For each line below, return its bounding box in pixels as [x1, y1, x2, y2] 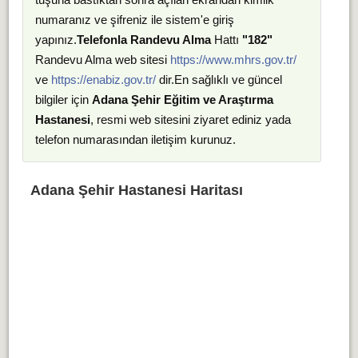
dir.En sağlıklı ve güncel [155, 73, 282, 86]
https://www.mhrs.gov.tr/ [169, 53, 296, 66]
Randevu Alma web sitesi [34, 53, 170, 66]
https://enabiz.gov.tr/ [50, 73, 156, 86]
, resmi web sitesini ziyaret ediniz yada [89, 113, 291, 126]
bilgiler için [34, 93, 92, 106]
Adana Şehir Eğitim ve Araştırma [91, 93, 273, 106]
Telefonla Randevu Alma [76, 33, 211, 46]
